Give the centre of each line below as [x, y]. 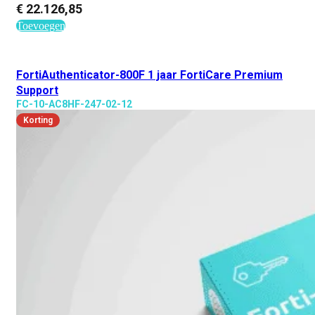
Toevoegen [41, 26]
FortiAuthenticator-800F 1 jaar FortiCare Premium [149, 75]
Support [37, 90]
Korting [38, 120]
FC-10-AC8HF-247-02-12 [74, 104]
